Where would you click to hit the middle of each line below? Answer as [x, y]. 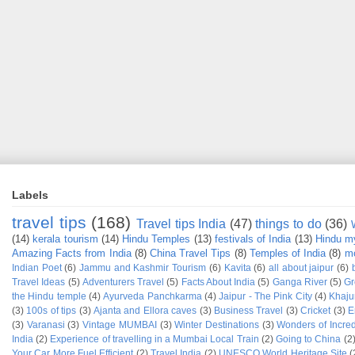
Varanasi [46, 325]
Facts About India [218, 282]
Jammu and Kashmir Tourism [143, 268]
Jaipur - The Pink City [265, 296]
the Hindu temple [49, 296]
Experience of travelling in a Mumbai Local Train [155, 339]
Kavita [237, 268]
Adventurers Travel [123, 282]
